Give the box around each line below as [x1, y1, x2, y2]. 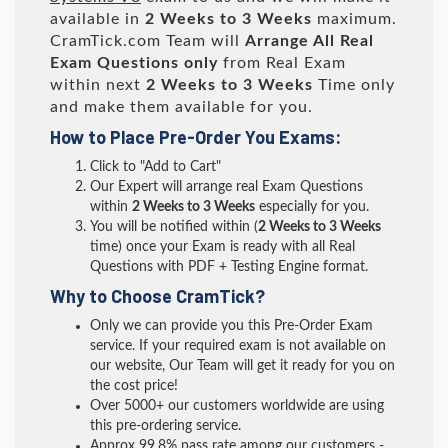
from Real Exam [218, 55, 346, 71]
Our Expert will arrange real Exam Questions [90, 180, 363, 194]
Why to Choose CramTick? [50, 285, 265, 307]
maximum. [312, 11, 397, 27]
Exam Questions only [50, 55, 218, 71]
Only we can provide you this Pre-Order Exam [90, 319, 373, 333]
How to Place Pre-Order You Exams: [50, 126, 341, 148]
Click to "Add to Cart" [90, 160, 221, 174]
